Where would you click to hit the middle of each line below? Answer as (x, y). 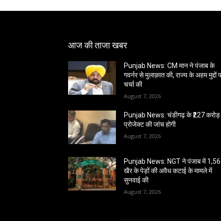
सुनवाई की (136, 180)
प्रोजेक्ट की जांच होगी (150, 124)
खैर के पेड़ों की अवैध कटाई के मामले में (168, 171)
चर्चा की (133, 84)
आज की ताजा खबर (98, 45)
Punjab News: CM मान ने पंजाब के (169, 66)
